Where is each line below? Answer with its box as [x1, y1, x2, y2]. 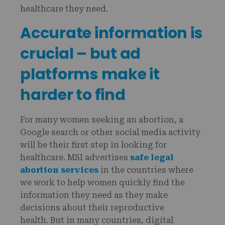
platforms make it [20, 64, 160, 85]
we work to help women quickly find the [20, 178, 185, 187]
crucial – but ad [20, 43, 141, 64]
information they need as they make [20, 190, 168, 200]
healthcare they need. [20, 4, 108, 14]
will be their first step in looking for [20, 140, 167, 150]
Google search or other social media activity [20, 128, 200, 137]
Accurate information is [20, 23, 203, 44]
